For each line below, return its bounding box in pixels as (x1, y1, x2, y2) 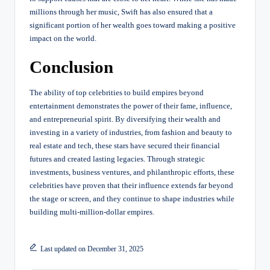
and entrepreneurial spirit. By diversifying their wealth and (30, 115, 221, 124)
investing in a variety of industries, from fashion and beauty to (30, 128, 232, 137)
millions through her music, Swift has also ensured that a (30, 7, 213, 16)
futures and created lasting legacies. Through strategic (30, 154, 205, 163)
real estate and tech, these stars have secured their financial (30, 141, 220, 150)
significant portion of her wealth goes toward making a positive (30, 20, 236, 30)
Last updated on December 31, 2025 (40, 244, 143, 253)
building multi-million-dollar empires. (30, 207, 154, 216)
